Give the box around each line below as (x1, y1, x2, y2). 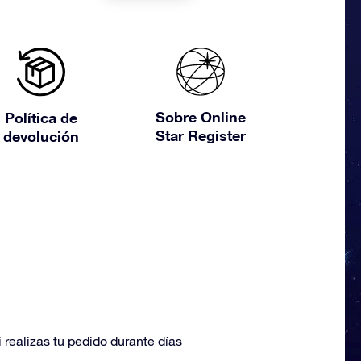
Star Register (155, 127, 246, 144)
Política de (4, 109, 77, 127)
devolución (2, 127, 79, 146)
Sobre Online (155, 108, 246, 126)
